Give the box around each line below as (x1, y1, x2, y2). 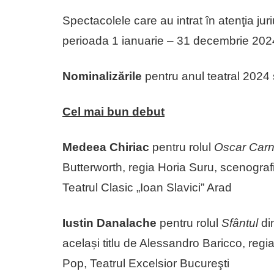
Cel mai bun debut (62, 105, 165, 118)
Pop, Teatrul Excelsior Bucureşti (62, 256, 229, 270)
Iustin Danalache (62, 216, 157, 229)
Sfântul (221, 216, 258, 229)
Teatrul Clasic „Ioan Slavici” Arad (62, 180, 232, 194)
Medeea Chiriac (62, 140, 152, 154)
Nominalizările (62, 69, 142, 83)
